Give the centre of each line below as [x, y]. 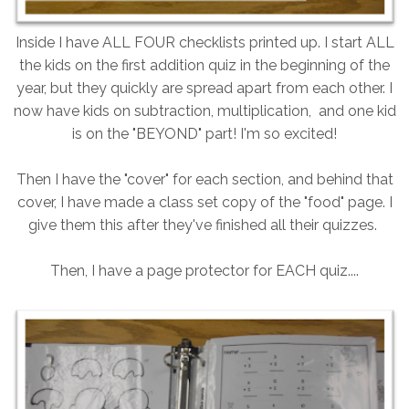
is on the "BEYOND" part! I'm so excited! [204, 134]
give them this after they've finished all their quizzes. [204, 225]
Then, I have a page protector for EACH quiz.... [204, 271]
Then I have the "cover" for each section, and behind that [204, 180]
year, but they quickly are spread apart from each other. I [204, 89]
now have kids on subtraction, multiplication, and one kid [204, 111]
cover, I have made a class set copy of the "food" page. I [204, 203]
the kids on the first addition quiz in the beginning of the [204, 66]
